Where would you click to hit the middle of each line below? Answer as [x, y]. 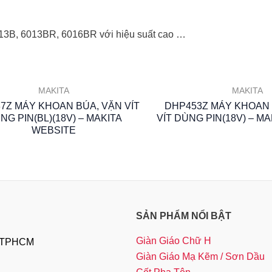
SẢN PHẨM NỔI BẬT [184, 216]
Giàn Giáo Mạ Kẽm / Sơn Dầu [200, 257]
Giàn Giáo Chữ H [174, 241]
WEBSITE [54, 130]
